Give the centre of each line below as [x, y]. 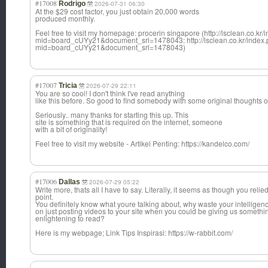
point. [44, 197]
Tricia [68, 86]
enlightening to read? [70, 218]
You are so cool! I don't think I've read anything [110, 93]
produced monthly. [65, 19]
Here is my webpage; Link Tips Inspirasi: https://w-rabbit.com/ [134, 233]
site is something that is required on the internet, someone [129, 122]
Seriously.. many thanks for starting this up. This [112, 115]
